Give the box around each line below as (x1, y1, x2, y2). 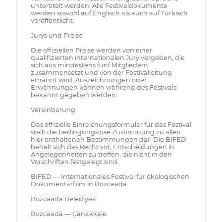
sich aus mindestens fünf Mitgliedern (30, 61, 148, 69)
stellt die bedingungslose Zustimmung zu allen (30, 128, 181, 136)
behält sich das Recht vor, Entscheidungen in (30, 143, 174, 151)
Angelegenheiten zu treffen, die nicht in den (30, 150, 172, 158)
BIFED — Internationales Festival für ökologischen (30, 172, 189, 180)
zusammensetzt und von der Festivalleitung (30, 68, 172, 76)
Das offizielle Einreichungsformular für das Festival (30, 120, 191, 128)
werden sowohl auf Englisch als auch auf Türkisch (30, 9, 188, 17)
